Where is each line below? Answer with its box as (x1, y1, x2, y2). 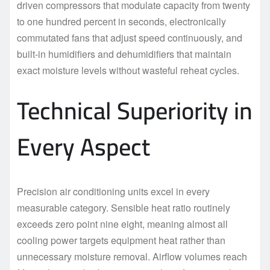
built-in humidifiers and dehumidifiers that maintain (17, 46, 231, 61)
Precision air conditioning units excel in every (17, 184, 210, 198)
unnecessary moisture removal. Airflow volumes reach (17, 249, 247, 263)
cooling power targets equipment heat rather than (17, 233, 225, 247)
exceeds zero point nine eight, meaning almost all (17, 216, 228, 231)
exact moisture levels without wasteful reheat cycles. (17, 63, 239, 77)
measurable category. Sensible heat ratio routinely (17, 200, 230, 215)
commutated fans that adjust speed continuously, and (17, 30, 242, 45)
